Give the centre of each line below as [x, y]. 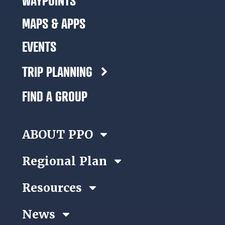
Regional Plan [65, 161]
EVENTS [39, 47]
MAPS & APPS [54, 24]
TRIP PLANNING [57, 71]
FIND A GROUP [55, 96]
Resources [52, 188]
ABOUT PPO [58, 134]
